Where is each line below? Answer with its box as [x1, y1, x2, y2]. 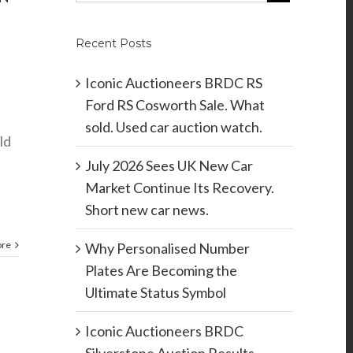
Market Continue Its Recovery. [84, 179, 274, 197]
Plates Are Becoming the [84, 262, 237, 280]
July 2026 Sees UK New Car [84, 157, 253, 175]
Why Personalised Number [84, 240, 250, 258]
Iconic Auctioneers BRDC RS [84, 74, 262, 92]
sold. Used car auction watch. [84, 118, 262, 136]
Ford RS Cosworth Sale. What [84, 96, 265, 114]
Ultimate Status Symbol [84, 284, 226, 302]
